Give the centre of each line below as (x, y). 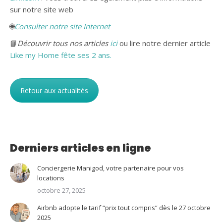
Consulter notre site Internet (62, 26)
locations (51, 178)
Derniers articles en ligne (81, 148)
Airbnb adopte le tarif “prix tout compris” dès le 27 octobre (124, 207)
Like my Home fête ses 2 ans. (61, 55)
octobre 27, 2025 (61, 190)
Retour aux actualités (54, 90)
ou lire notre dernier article (164, 43)
